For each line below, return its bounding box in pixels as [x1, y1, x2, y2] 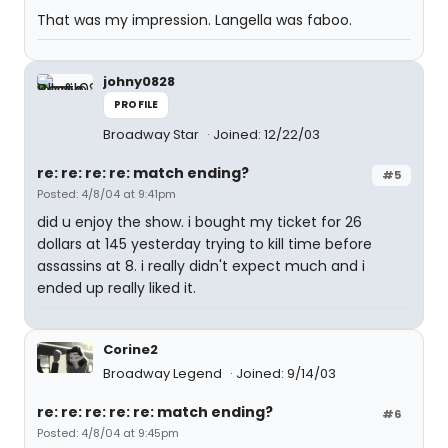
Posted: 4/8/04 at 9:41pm [37, 186, 176, 202]
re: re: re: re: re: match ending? [37, 402, 273, 422]
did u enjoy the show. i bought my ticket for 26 [37, 212, 362, 232]
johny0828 [103, 72, 175, 91]
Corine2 [103, 340, 158, 359]
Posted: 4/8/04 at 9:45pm [37, 425, 179, 441]
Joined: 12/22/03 [213, 125, 320, 144]
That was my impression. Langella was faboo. [37, 10, 352, 30]
